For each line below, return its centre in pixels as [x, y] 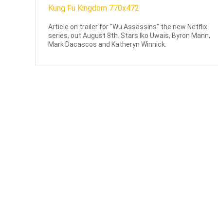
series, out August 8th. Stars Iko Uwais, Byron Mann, [129, 36]
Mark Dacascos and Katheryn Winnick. [108, 45]
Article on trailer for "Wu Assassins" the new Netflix [128, 27]
